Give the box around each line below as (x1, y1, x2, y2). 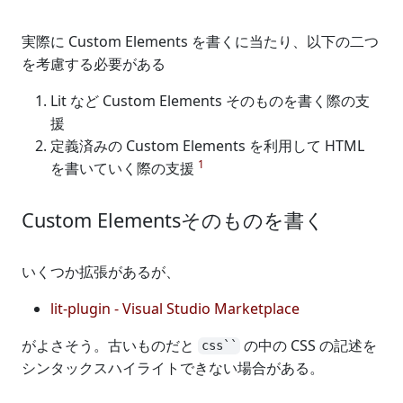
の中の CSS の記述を (240, 335, 377, 355)
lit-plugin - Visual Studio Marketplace (50, 298, 300, 318)
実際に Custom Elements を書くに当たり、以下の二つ (22, 31, 379, 51)
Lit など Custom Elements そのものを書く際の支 (50, 90, 370, 111)
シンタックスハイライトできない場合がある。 (22, 357, 324, 378)
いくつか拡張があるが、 (22, 261, 180, 282)
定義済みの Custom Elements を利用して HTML (50, 135, 364, 156)
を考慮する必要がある (22, 53, 166, 74)
